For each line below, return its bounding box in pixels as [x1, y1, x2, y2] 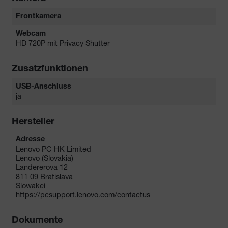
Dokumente [12, 216, 63, 226]
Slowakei [16, 181, 45, 190]
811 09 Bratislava [16, 172, 73, 181]
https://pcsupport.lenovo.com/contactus [16, 190, 150, 199]
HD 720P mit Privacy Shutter [16, 39, 110, 48]
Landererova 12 [16, 163, 68, 172]
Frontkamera [16, 13, 61, 21]
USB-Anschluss [16, 83, 71, 91]
